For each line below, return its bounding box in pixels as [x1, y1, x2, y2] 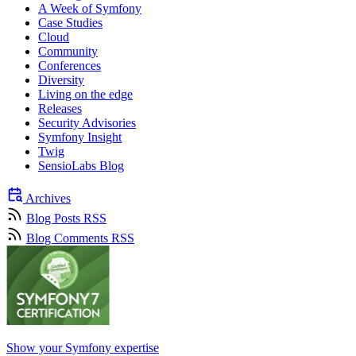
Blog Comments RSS [26, 231, 134, 246]
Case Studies [38, 16, 103, 30]
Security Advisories [38, 116, 136, 130]
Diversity [38, 73, 84, 87]
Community [38, 44, 98, 59]
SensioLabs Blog [38, 159, 124, 173]
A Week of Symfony [38, 2, 141, 16]
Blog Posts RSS [26, 211, 106, 226]
